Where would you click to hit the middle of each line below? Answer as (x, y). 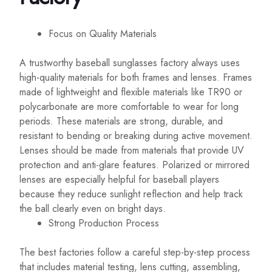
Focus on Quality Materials (103, 34)
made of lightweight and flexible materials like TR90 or (131, 92)
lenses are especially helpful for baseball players (119, 180)
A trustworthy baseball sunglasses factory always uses (130, 63)
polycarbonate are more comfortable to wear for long (129, 107)
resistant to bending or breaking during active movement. (136, 136)
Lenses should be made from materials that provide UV (132, 151)
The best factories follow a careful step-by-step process (135, 253)
